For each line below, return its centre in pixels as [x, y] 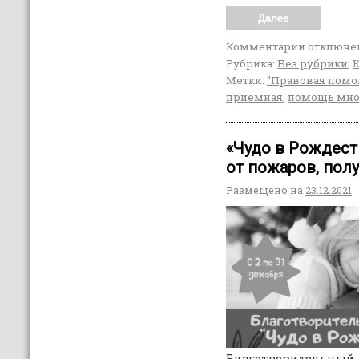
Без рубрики [312, 64]
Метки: [245, 81]
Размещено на [264, 190]
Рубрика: [250, 64]
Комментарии [265, 47]
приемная [254, 97]
